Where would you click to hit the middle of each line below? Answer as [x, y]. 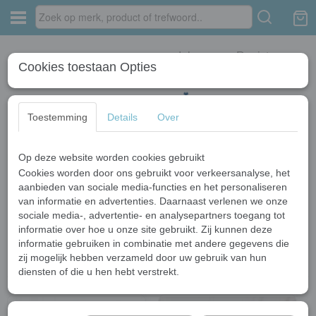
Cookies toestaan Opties [87, 67]
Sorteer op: [59, 202]
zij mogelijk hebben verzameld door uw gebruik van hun [142, 257]
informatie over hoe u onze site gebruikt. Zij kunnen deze [145, 229]
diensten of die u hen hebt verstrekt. [99, 272]
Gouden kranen [148, 158]
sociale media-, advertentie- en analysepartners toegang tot [152, 215]
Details [122, 117]
